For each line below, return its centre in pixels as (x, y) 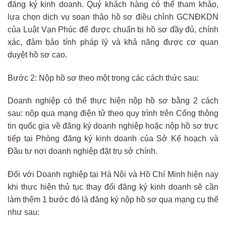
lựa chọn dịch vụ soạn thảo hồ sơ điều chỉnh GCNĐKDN (113, 17)
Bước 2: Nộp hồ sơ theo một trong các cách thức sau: (103, 78)
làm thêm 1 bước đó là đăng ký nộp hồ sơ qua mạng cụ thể (113, 200)
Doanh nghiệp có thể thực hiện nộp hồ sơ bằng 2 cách (113, 101)
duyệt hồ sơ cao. (37, 54)
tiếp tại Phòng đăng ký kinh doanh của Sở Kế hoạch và (113, 139)
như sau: (23, 212)
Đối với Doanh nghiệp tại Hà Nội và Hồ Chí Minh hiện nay (113, 175)
